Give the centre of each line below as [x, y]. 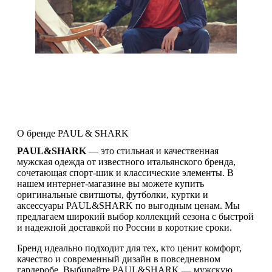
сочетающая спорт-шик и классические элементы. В [125, 173]
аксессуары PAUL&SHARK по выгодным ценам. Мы [128, 206]
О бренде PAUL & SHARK [73, 134]
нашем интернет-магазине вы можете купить [110, 184]
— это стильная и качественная [152, 151]
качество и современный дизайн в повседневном [119, 259]
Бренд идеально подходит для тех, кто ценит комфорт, [129, 248]
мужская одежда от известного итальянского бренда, [126, 162]
